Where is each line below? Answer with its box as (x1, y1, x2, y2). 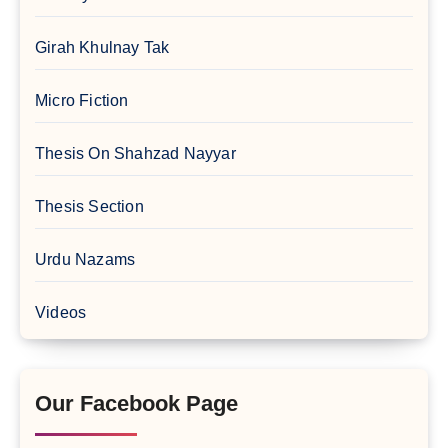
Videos (35, 303, 87, 321)
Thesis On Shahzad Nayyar (35, 144, 236, 162)
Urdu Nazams (35, 250, 136, 268)
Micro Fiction (35, 91, 129, 109)
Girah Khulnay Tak (35, 38, 170, 56)
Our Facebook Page (35, 390, 238, 416)
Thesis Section (35, 197, 144, 215)
